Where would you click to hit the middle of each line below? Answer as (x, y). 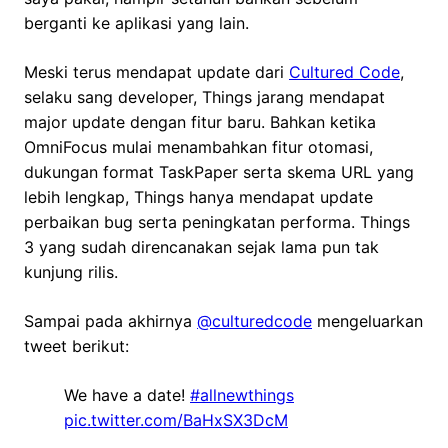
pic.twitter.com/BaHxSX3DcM (176, 420)
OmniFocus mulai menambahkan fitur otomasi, (198, 147)
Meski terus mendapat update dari (156, 72)
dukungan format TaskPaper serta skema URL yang (219, 172)
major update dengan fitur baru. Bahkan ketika (200, 122)
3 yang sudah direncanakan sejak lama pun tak (201, 247)
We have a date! (127, 395)
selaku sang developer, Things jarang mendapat (204, 97)
